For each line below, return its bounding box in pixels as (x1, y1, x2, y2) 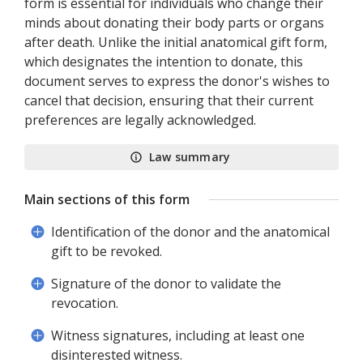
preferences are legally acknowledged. (24, 111, 256, 129)
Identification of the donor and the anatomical (51, 223, 330, 241)
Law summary (148, 149, 231, 164)
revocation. (51, 294, 118, 312)
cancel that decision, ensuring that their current (24, 92, 314, 109)
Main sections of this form (24, 190, 190, 208)
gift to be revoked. (51, 242, 162, 260)
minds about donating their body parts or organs (24, 14, 324, 32)
